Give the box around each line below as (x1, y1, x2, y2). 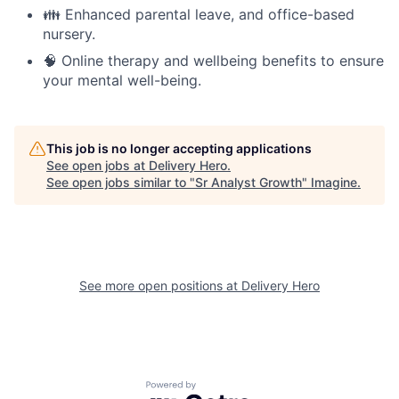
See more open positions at (79, 277, 241, 293)
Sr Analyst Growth (195, 174, 302, 190)
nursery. (43, 24, 95, 43)
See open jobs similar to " (46, 174, 195, 190)
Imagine (311, 174, 357, 190)
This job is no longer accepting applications (46, 140, 312, 156)
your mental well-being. (43, 70, 201, 89)
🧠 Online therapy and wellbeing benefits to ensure (43, 51, 384, 69)
